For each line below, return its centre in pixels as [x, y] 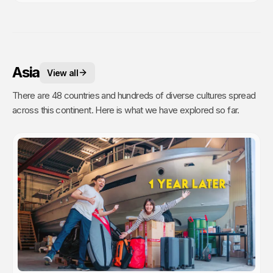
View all [63, 73]
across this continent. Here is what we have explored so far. [167, 110]
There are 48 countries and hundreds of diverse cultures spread [134, 95]
